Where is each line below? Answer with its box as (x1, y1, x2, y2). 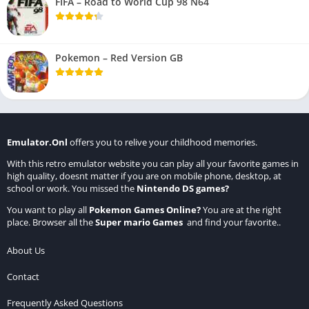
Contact (7, 270, 39, 283)
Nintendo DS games (137, 181, 225, 195)
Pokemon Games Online (89, 203, 197, 216)
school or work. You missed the (7, 181, 137, 195)
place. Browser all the (7, 215, 95, 228)
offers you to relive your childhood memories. (68, 135, 257, 148)
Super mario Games (95, 215, 185, 228)
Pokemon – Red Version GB (55, 50, 183, 64)
